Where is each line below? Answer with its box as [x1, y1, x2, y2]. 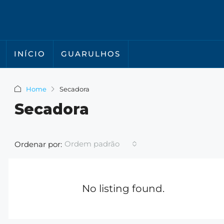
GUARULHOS [61, 49, 120, 58]
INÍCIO [14, 49, 45, 58]
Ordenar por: [14, 139, 62, 149]
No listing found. [81, 182, 164, 194]
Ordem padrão [64, 139, 119, 148]
